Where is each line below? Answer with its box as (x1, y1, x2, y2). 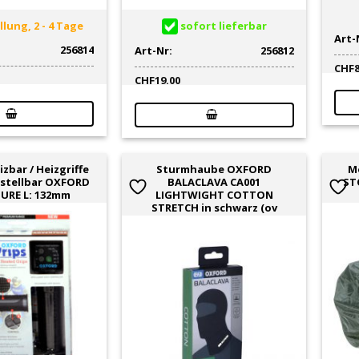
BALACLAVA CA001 (167, 174, 261, 189)
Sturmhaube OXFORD (156, 161, 272, 176)
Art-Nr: (134, 43, 172, 58)
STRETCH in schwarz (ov (151, 200, 277, 215)
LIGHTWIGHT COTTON (155, 187, 273, 202)
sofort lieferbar (177, 18, 267, 33)
